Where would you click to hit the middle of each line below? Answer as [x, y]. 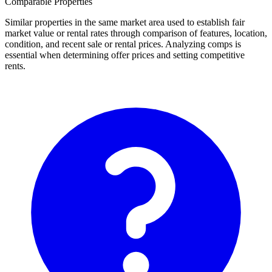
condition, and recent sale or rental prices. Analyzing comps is [123, 44]
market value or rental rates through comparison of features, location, [136, 33]
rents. [15, 66]
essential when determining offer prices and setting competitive [125, 55]
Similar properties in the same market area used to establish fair [125, 22]
